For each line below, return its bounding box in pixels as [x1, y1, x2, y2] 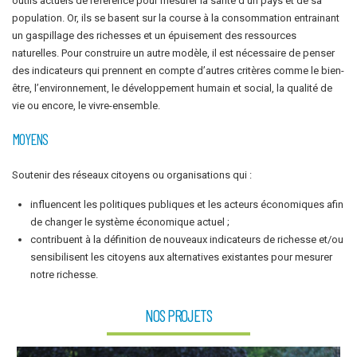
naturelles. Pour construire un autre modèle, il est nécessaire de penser [12, 46, 335, 59]
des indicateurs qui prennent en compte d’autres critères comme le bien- [12, 64, 344, 76]
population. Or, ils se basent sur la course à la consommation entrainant [12, 11, 339, 24]
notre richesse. [30, 268, 99, 280]
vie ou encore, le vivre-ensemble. [12, 99, 160, 112]
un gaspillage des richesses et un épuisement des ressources [12, 29, 296, 41]
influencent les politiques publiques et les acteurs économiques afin [30, 198, 344, 210]
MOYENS [12, 130, 49, 149]
